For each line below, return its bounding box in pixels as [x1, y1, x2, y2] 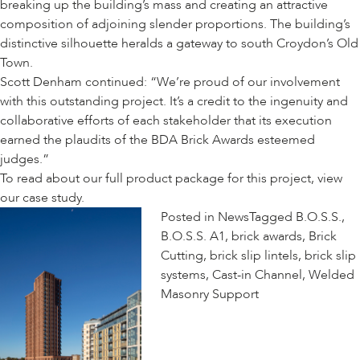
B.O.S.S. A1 [161, 227, 225, 246]
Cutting [161, 247, 203, 265]
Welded [309, 266, 354, 284]
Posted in [161, 208, 218, 227]
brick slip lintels [210, 247, 298, 265]
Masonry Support [161, 285, 259, 304]
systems [161, 266, 206, 284]
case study [22, 189, 81, 207]
